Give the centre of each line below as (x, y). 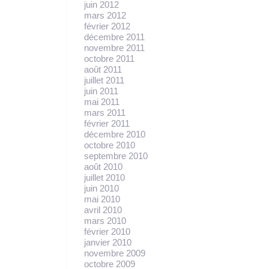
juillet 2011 (104, 80)
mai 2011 (102, 101)
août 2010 (103, 166)
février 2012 (107, 26)
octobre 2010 (110, 145)
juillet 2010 (104, 177)
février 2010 (107, 231)
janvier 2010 (108, 242)
